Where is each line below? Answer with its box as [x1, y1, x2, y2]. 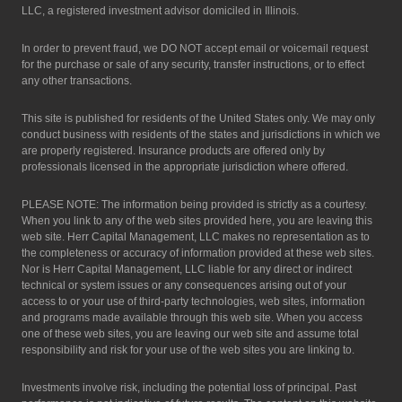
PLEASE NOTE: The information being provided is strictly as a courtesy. [22, 198, 367, 212]
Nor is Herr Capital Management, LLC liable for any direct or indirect [22, 263, 352, 276]
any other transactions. [22, 74, 132, 88]
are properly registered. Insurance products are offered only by [22, 144, 325, 158]
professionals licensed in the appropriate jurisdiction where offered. [22, 161, 348, 174]
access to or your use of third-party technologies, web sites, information [22, 295, 365, 309]
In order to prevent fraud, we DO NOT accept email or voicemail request [22, 42, 368, 56]
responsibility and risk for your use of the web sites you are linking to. [22, 344, 354, 357]
